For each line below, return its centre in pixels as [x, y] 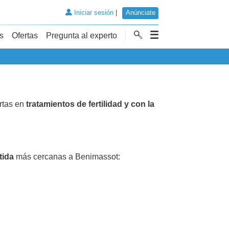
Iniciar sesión [93, 13]
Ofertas [25, 35]
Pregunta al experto [82, 35]
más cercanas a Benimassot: [67, 156]
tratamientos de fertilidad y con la [90, 104]
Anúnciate [140, 13]
